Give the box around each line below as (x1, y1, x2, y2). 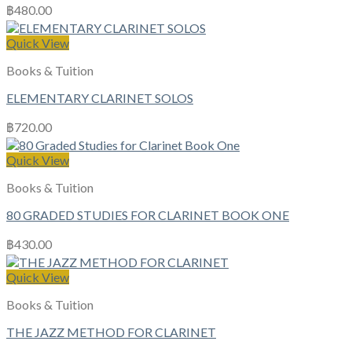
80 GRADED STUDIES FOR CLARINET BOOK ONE (6, 207, 289, 223)
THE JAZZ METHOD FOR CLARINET (6, 324, 216, 340)
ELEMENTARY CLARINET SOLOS (6, 90, 193, 106)
